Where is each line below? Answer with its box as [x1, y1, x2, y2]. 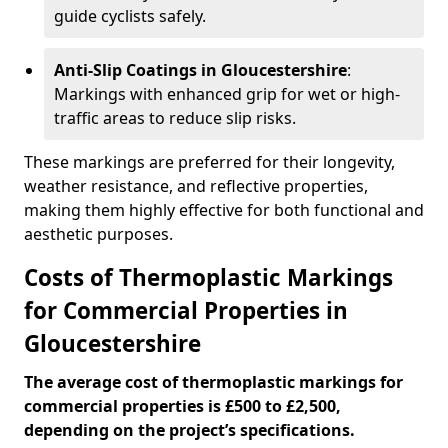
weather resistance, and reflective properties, [24, 175, 368, 197]
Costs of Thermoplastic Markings [24, 262, 393, 293]
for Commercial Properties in [24, 295, 348, 326]
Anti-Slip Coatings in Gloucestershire [54, 59, 347, 81]
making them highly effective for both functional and [24, 199, 424, 221]
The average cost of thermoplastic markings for [24, 371, 403, 393]
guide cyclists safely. [54, 5, 206, 27]
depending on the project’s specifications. [24, 419, 355, 441]
